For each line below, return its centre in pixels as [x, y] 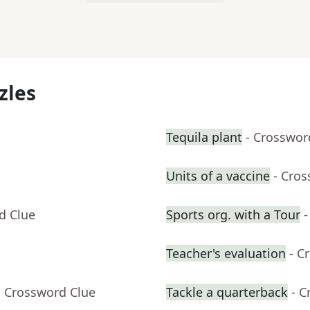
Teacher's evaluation [226, 254]
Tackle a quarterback [227, 292]
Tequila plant [204, 137]
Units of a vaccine [218, 176]
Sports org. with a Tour [233, 215]
